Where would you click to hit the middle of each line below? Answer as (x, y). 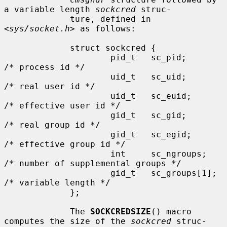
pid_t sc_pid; (57, 57)
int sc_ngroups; (57, 154)
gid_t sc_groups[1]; (57, 173)
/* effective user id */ (62, 105)
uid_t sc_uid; (57, 77)
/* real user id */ (50, 86)
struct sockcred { (37, 48)
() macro (171, 211)
